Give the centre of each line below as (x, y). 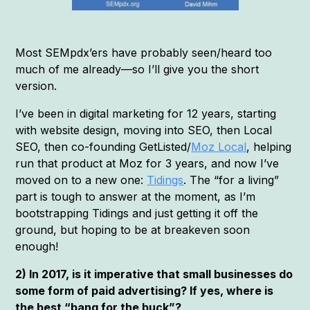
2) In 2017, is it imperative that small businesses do (154, 274)
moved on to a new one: (81, 180)
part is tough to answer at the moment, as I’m (136, 196)
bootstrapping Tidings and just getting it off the (137, 213)
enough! (37, 246)
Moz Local (219, 146)
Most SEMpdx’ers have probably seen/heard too (144, 52)
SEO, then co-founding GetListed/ (103, 146)
